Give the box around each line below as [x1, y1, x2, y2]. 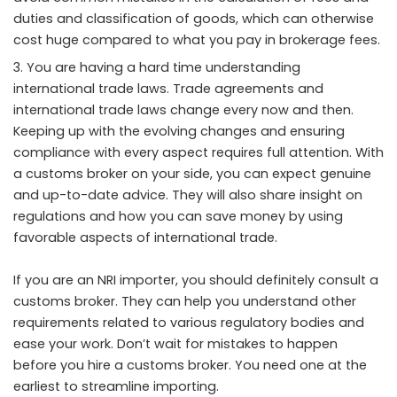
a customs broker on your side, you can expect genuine [13, 165, 371, 183]
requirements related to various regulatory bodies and [13, 314, 364, 332]
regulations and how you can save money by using [13, 207, 343, 226]
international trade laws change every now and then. [13, 101, 354, 120]
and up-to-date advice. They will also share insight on [13, 186, 362, 205]
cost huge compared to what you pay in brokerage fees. [13, 31, 384, 50]
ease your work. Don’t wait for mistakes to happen [13, 335, 338, 354]
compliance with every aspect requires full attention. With [13, 144, 384, 162]
